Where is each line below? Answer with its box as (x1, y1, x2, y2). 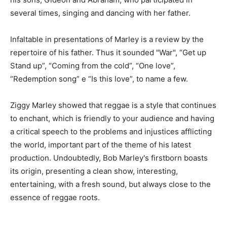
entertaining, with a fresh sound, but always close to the (10, 179, 211, 189)
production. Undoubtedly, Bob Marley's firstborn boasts (10, 153, 208, 163)
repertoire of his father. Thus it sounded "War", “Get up (10, 47, 206, 57)
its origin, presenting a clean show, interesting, (10, 166, 178, 176)
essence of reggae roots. (10, 192, 100, 202)
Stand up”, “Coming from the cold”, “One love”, (10, 60, 175, 70)
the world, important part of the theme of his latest (10, 139, 191, 149)
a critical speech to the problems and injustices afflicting (10, 126, 212, 136)
